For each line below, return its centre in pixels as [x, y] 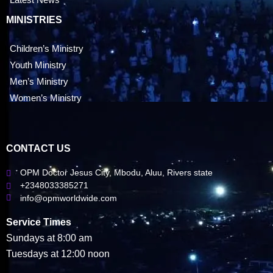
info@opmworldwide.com [68, 198]
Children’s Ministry [47, 48]
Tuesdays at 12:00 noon [58, 254]
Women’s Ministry [46, 97]
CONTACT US [38, 148]
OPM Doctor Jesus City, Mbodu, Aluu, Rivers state [116, 172]
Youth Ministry [38, 65]
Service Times [39, 222]
